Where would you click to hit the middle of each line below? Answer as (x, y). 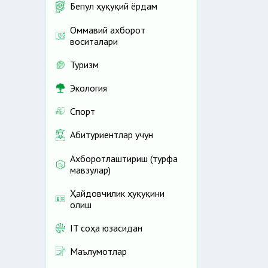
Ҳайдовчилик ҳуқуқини (117, 193)
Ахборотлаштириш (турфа (124, 158)
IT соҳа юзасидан (106, 228)
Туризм (84, 64)
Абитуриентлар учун (112, 135)
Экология (89, 88)
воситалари (94, 41)
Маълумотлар (98, 251)
